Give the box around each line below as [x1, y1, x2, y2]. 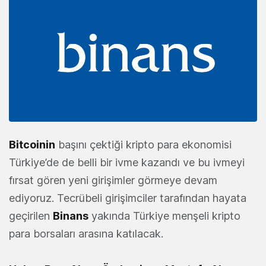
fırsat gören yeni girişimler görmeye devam [9, 173, 217, 186]
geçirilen [9, 209, 53, 222]
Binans [53, 209, 88, 222]
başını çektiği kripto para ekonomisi [55, 138, 232, 151]
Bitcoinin [9, 138, 55, 151]
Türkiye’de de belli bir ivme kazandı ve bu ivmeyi [9, 156, 245, 169]
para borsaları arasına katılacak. [9, 227, 163, 240]
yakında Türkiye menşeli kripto [88, 209, 240, 222]
